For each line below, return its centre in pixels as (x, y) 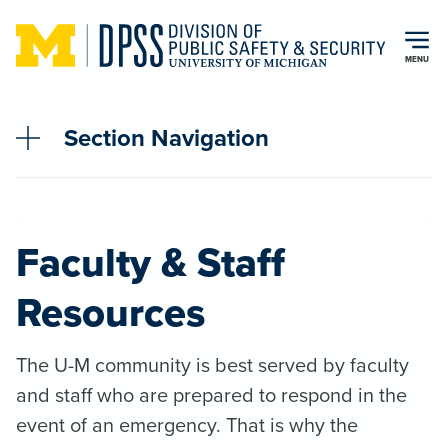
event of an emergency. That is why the (187, 424)
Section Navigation (166, 137)
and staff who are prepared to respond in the (211, 394)
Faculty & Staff (150, 262)
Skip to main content (83, 23)
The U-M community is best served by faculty (212, 364)
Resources (110, 312)
